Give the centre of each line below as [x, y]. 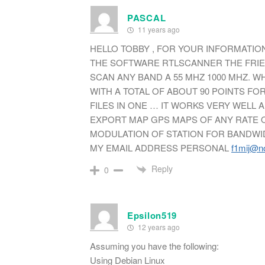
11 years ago [158, 29]
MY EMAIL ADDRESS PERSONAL [161, 147]
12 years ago [158, 227]
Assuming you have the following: [154, 246]
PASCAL [147, 17]
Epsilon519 [152, 216]
